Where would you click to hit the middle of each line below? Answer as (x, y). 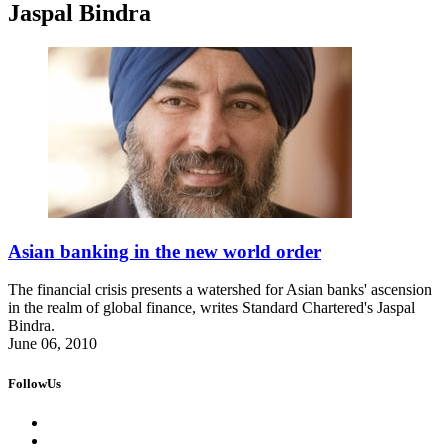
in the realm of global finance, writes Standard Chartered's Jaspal (211, 308)
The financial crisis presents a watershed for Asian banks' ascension (220, 290)
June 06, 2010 (52, 344)
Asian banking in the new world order (164, 251)
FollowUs (34, 383)
